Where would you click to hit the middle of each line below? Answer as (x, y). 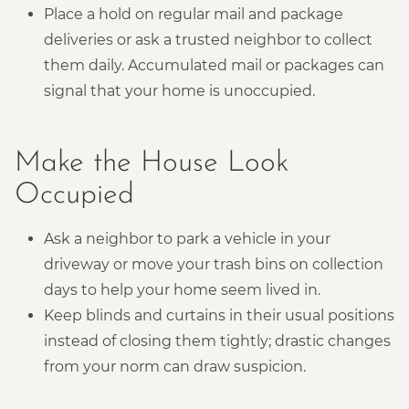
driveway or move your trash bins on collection (214, 264)
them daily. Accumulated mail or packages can (214, 65)
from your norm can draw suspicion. (175, 366)
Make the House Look (152, 163)
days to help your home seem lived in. (182, 289)
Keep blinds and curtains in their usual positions (219, 315)
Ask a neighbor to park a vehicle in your (187, 238)
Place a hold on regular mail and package (194, 14)
